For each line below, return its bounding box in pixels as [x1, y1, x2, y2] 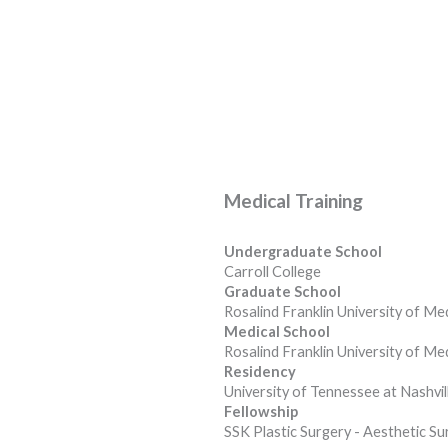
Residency [224, 363, 296, 381]
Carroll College [224, 263, 321, 281]
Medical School [224, 323, 330, 341]
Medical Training [224, 188, 363, 212]
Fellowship [224, 403, 298, 421]
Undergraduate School [224, 243, 382, 261]
